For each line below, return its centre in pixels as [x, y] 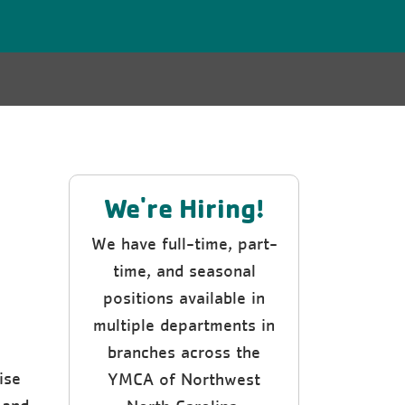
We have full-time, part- [184, 243]
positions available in [184, 297]
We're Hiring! [184, 208]
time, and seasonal [184, 270]
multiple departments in [184, 325]
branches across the [184, 352]
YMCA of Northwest [184, 379]
